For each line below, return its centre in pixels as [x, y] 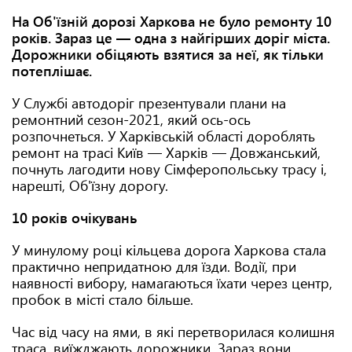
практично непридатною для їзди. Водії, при [154, 266]
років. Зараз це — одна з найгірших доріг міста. [171, 38]
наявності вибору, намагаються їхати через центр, [172, 283]
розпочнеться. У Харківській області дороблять [163, 136]
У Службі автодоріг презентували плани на [149, 103]
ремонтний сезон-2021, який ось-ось [131, 119]
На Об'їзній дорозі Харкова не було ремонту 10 [172, 21]
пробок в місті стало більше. [103, 299]
